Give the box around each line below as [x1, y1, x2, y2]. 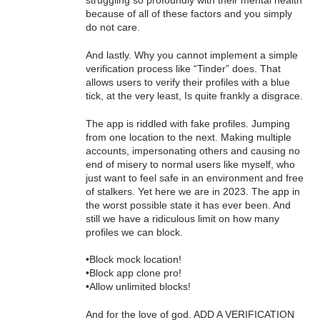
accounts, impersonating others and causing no [86, 144, 300, 156]
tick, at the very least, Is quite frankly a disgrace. [86, 89, 303, 101]
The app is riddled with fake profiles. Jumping [86, 117, 290, 129]
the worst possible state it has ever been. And [86, 199, 291, 211]
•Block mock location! [86, 254, 181, 266]
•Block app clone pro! [86, 267, 181, 279]
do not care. [86, 21, 140, 34]
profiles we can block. [86, 226, 183, 238]
